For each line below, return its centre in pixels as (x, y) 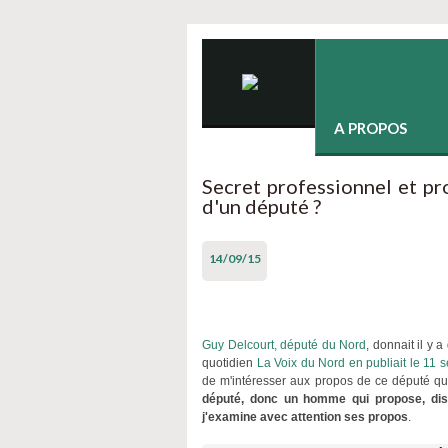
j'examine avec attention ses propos (305, 417)
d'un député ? (261, 206)
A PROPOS (370, 128)
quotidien (229, 363)
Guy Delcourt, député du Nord (284, 345)
